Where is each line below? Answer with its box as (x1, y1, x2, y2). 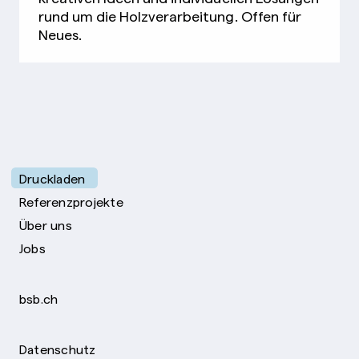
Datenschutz (19, 341, 96, 357)
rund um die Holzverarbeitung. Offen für (38, 6, 301, 26)
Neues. (38, 25, 83, 44)
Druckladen (19, 170, 86, 187)
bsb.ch (19, 290, 58, 307)
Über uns (19, 216, 72, 233)
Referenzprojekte (19, 193, 123, 210)
